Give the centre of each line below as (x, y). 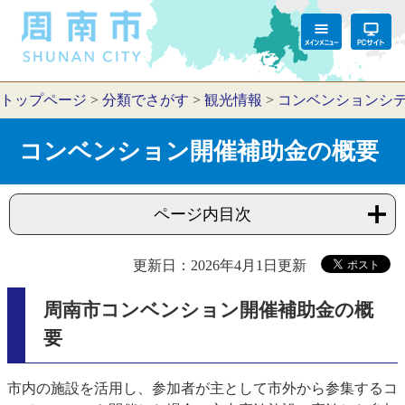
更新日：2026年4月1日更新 (220, 265)
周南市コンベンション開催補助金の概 (208, 311)
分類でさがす (146, 100)
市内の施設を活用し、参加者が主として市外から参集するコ (202, 388)
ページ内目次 (202, 214)
